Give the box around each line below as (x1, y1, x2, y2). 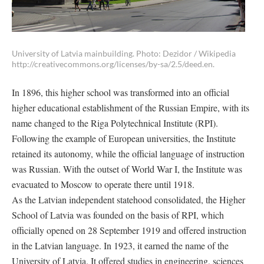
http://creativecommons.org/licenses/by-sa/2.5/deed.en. (12, 59, 214, 69)
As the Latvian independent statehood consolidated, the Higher (12, 193, 245, 206)
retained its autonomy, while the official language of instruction (12, 147, 245, 160)
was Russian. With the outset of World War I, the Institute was (12, 163, 242, 175)
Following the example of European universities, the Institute (12, 132, 236, 144)
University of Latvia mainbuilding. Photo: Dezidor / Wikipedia (12, 48, 236, 58)
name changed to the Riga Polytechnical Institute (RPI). (12, 117, 218, 129)
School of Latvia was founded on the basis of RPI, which (12, 209, 224, 221)
